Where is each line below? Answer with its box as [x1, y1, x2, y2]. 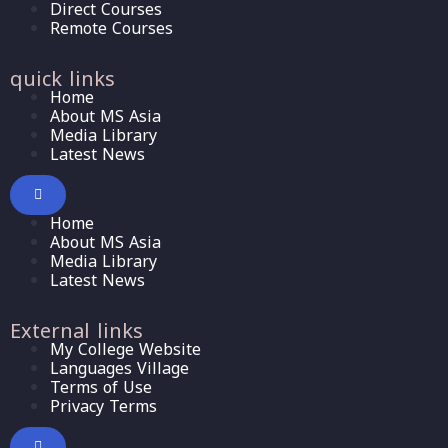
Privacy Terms [50, 391, 157, 422]
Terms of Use [50, 372, 152, 403]
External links [10, 312, 143, 350]
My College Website [50, 334, 201, 365]
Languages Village [50, 353, 189, 384]
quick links [10, 60, 115, 98]
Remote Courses [50, 13, 173, 44]
